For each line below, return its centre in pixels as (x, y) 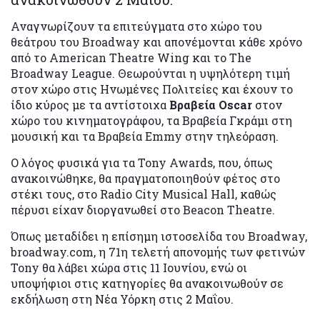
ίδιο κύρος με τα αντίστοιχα (90, 105)
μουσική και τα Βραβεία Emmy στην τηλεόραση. (145, 136)
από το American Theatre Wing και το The (131, 58)
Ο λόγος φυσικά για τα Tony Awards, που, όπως (142, 163)
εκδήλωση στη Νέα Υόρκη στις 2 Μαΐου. (122, 299)
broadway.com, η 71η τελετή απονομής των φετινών (158, 252)
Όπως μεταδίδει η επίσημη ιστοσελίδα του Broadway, (159, 236)
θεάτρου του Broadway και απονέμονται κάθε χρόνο (156, 42)
